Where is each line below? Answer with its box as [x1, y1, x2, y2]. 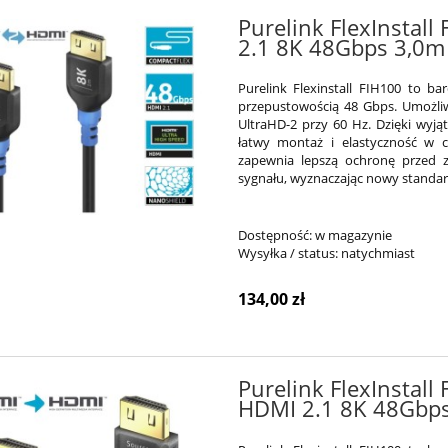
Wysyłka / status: [237, 244, 338, 263]
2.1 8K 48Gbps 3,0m [237, 32, 445, 62]
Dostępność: [237, 226, 312, 245]
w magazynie [314, 226, 392, 245]
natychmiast [340, 244, 415, 263]
